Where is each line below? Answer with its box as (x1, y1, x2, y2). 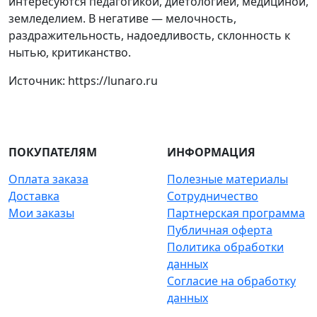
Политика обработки (167, 239, 284, 255)
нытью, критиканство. (8, 45, 131, 61)
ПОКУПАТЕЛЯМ (8, 144, 97, 161)
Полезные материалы (167, 171, 288, 188)
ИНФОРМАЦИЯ (167, 144, 255, 161)
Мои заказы (8, 205, 74, 221)
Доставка (8, 188, 59, 204)
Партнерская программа (167, 205, 305, 221)
